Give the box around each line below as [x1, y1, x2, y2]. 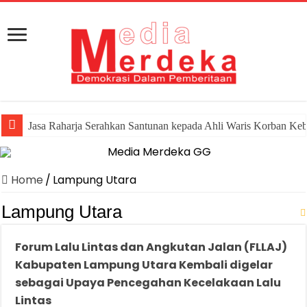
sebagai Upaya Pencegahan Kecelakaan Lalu [15, 275, 282, 291]
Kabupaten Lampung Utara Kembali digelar [15, 257, 273, 273]
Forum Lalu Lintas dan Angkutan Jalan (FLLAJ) [15, 239, 288, 255]
